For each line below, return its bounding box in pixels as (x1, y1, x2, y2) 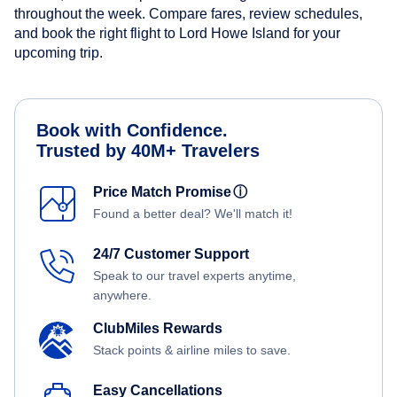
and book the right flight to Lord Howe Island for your (14, 25, 340, 41)
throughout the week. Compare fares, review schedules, (14, 5, 362, 21)
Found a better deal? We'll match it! (93, 206, 292, 221)
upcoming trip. (14, 44, 103, 60)
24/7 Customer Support (93, 245, 249, 261)
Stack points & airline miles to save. (93, 342, 291, 357)
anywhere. (93, 287, 152, 302)
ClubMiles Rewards (93, 320, 222, 336)
